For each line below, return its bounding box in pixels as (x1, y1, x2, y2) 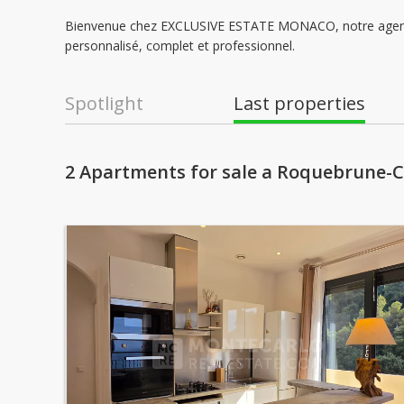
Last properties (234, 91, 365, 115)
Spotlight (65, 91, 143, 115)
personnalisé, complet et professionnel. (65, 37, 295, 54)
